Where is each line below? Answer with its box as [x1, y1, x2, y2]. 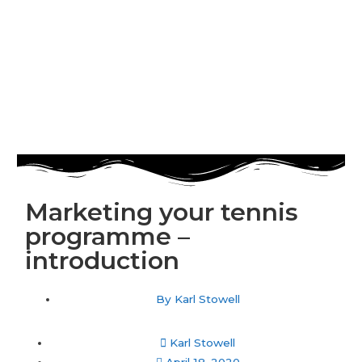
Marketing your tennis [25, 196, 299, 227]
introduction [25, 245, 180, 276]
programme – [25, 221, 191, 251]
